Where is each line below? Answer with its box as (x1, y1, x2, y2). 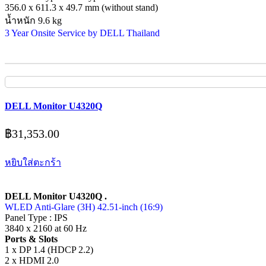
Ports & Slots (5, 234, 58, 244)
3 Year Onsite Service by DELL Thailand (5, 28, 160, 39)
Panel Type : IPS (5, 213, 68, 223)
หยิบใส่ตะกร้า (5, 157, 61, 167)
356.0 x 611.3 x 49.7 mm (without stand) (5, 2, 158, 13)
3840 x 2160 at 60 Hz (5, 223, 87, 233)
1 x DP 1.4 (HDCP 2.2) (5, 245, 93, 255)
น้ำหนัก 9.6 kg (5, 15, 62, 26)
